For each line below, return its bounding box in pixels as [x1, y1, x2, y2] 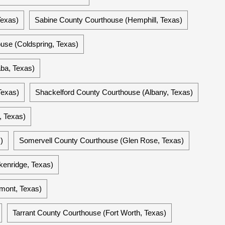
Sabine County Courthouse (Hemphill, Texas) [35, 16, 182, 24]
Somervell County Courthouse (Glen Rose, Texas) [19, 136, 184, 145]
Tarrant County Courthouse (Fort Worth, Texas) [13, 208, 166, 217]
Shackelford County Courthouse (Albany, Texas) [35, 88, 193, 96]
